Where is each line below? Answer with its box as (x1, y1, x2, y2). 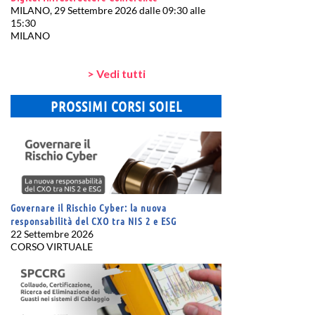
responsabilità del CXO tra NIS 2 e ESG (11, 214, 176, 227)
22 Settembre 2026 (11, 227, 94, 240)
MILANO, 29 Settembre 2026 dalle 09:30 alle (11, 4, 205, 16)
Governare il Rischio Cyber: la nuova (11, 200, 167, 214)
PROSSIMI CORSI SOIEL (50, 97, 182, 115)
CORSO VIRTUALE (11, 240, 93, 252)
